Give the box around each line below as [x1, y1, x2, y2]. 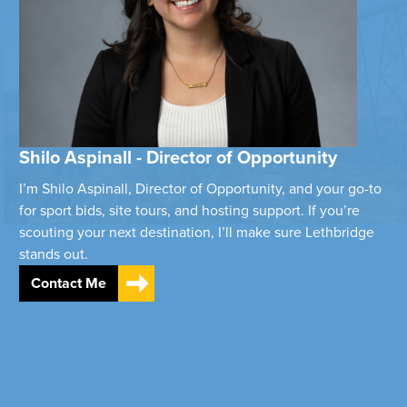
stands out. [19, 243, 89, 264]
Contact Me [31, 272, 107, 293]
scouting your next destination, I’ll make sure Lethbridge [19, 221, 375, 243]
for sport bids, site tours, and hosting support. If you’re [19, 199, 361, 221]
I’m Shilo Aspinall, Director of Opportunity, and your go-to [19, 177, 382, 199]
